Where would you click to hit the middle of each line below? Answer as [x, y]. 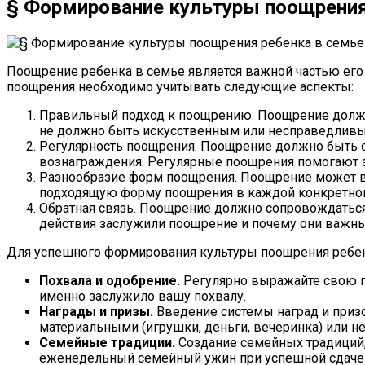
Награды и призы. [96, 311]
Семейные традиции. [107, 342]
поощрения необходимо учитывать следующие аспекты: [180, 86]
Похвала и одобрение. [110, 280]
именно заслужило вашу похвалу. [143, 296]
